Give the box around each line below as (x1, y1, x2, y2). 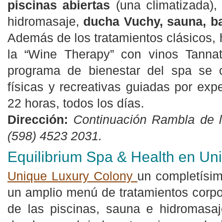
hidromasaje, (7, 14, 84, 28)
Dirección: (7, 112, 68, 126)
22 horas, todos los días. (7, 96, 144, 110)
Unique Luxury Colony (7, 169, 138, 183)
